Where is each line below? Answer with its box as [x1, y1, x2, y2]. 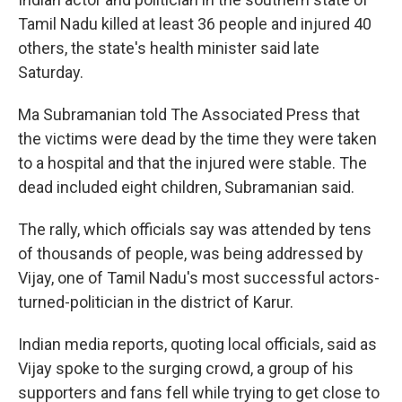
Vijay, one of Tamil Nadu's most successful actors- [18, 268, 380, 287]
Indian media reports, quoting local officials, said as [18, 335, 377, 354]
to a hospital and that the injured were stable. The [18, 153, 367, 172]
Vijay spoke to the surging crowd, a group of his [18, 359, 354, 378]
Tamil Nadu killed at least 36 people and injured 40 [18, 14, 371, 33]
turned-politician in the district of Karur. [18, 293, 293, 311]
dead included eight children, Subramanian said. [18, 178, 354, 197]
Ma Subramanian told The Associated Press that [18, 105, 360, 124]
